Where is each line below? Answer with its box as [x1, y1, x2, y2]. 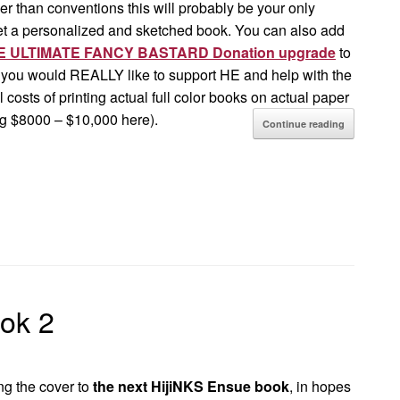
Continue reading [262, 117, 345, 130]
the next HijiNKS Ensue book [93, 376, 289, 396]
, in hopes [289, 376, 351, 396]
